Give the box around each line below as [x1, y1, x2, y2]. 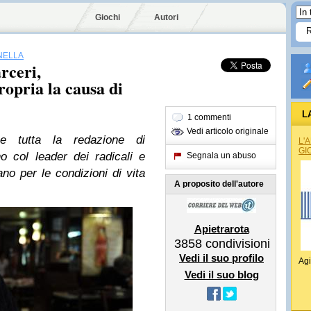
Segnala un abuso [187, 151, 256, 160]
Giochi [95, 12, 120, 22]
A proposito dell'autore [174, 179, 264, 189]
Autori [154, 12, 178, 22]
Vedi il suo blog [184, 269, 259, 280]
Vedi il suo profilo [179, 252, 264, 264]
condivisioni [202, 237, 270, 251]
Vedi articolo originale [187, 126, 269, 136]
